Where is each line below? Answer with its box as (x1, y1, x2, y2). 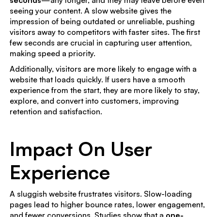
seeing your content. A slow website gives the (10, 5, 171, 15)
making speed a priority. (10, 48, 95, 58)
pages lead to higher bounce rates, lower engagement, (10, 199, 205, 209)
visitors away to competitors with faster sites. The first (10, 27, 200, 37)
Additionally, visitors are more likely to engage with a (10, 63, 197, 74)
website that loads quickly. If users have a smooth (10, 74, 185, 84)
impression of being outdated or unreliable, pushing (10, 16, 195, 26)
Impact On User (10, 136, 152, 161)
